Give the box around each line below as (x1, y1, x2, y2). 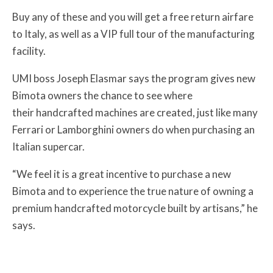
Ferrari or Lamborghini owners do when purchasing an (12, 122, 255, 136)
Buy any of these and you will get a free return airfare (12, 10, 253, 23)
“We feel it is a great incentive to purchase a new (12, 167, 231, 180)
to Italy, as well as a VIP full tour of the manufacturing (12, 27, 255, 40)
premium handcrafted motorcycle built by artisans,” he (12, 201, 258, 214)
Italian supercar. (12, 140, 85, 153)
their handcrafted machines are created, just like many (12, 105, 258, 119)
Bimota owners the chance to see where (12, 88, 193, 102)
